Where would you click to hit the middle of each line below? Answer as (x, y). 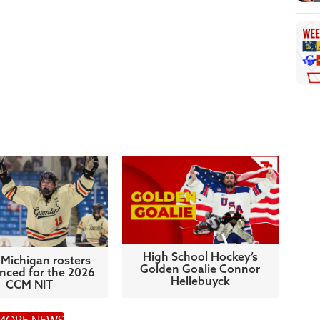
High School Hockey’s (200, 257)
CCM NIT (30, 284)
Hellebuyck (200, 281)
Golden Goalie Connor (200, 269)
